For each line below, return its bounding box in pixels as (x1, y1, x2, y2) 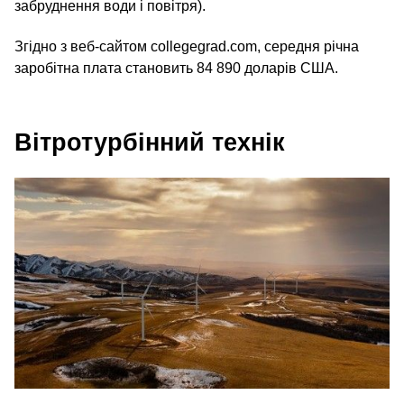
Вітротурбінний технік (14, 128, 285, 156)
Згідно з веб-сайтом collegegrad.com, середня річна (14, 38, 359, 54)
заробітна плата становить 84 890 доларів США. (14, 60, 338, 76)
